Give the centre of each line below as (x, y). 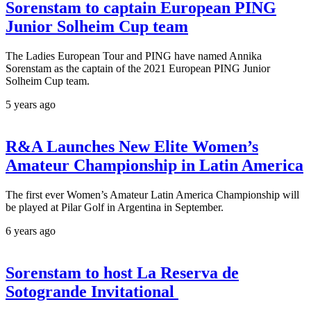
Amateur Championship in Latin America (154, 165)
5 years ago (31, 104)
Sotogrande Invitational (92, 291)
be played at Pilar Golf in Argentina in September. (115, 207)
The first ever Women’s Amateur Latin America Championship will (152, 194)
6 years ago (31, 230)
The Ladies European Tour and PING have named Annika (134, 56)
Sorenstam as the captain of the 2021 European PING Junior (138, 68)
